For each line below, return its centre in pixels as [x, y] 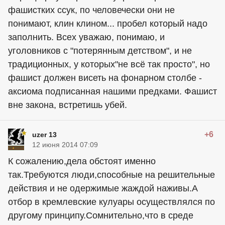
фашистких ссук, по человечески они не [91, 10]
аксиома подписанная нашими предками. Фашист [113, 91]
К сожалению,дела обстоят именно [82, 161]
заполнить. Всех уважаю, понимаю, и [86, 37]
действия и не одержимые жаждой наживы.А [103, 188]
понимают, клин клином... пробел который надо [108, 23]
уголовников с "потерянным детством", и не [100, 50]
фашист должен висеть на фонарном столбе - [105, 78]
